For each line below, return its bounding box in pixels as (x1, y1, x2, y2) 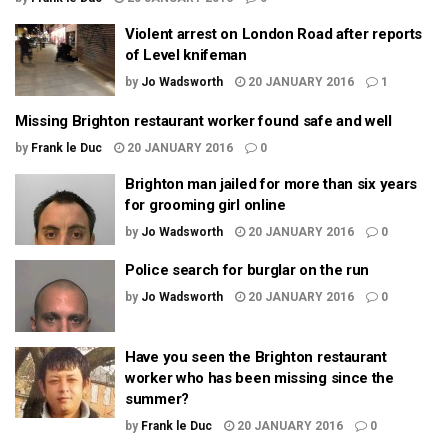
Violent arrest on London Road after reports (125, 25, 423, 43)
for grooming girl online (125, 195, 286, 214)
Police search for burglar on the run (125, 261, 370, 279)
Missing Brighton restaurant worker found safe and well (15, 111, 392, 130)
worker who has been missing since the (125, 368, 394, 387)
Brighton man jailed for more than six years (125, 174, 418, 193)
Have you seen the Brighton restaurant (125, 347, 387, 366)
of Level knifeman (125, 46, 247, 64)
